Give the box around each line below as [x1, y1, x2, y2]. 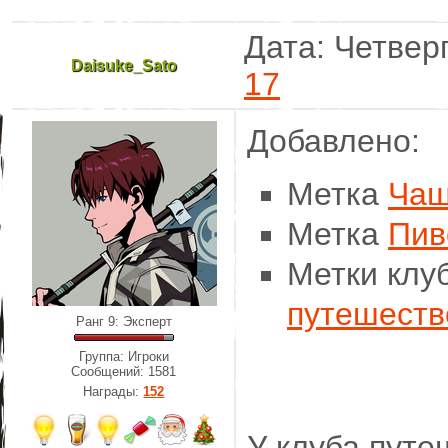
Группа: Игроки [79, 349, 169, 365]
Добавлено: [247, 123, 420, 159]
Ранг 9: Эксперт [76, 314, 172, 329]
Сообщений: [71, 364, 149, 380]
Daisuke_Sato [71, 57, 177, 74]
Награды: [83, 384, 144, 400]
